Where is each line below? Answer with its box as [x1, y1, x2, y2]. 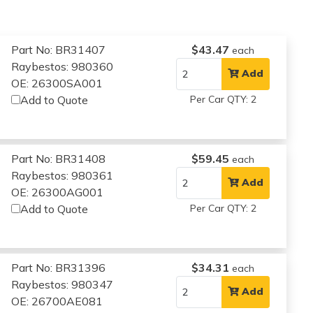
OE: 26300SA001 [11, 75, 103, 90]
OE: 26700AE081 [11, 293, 103, 308]
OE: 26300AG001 [11, 184, 104, 199]
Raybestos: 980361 [11, 168, 114, 182]
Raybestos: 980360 [11, 59, 114, 73]
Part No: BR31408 [11, 151, 106, 166]
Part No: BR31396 [11, 260, 106, 275]
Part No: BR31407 [11, 42, 106, 57]
